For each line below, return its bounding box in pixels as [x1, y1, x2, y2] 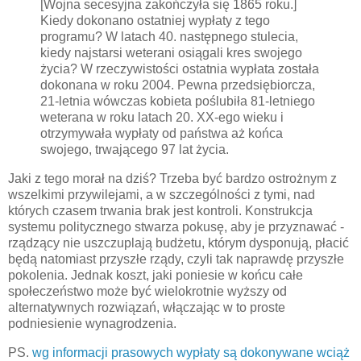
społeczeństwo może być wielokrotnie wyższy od [8, 284, 287, 299]
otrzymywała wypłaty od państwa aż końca [40, 127, 283, 141]
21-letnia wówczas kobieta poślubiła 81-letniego [40, 94, 315, 109]
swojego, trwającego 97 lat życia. [40, 143, 229, 157]
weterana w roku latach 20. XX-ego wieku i [40, 110, 284, 125]
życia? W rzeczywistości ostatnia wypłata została [40, 62, 319, 77]
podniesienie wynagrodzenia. [8, 317, 180, 331]
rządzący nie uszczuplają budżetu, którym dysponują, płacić [8, 236, 349, 251]
